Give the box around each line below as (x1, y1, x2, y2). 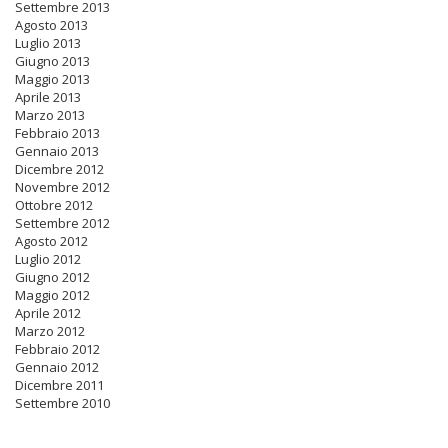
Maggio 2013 (15, 70, 90, 88)
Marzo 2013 (15, 106, 85, 124)
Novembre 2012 (15, 178, 110, 196)
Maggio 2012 (15, 286, 90, 304)
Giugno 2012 (15, 268, 90, 286)
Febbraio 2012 (15, 340, 100, 358)
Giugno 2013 (15, 52, 90, 70)
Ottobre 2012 (15, 196, 93, 214)
